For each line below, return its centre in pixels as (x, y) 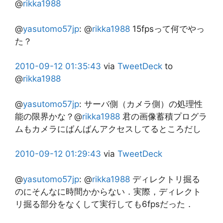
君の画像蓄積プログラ (164, 116)
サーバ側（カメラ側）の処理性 (143, 104)
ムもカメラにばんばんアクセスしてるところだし (108, 129)
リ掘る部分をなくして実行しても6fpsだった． (104, 204)
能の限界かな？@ (49, 116)
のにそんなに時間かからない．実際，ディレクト (108, 191)
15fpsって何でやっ (167, 29)
